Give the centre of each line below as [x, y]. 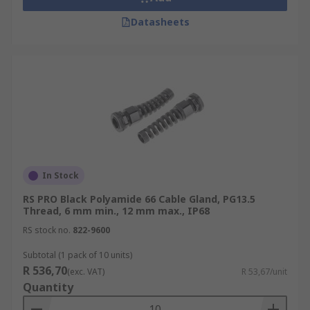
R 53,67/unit [264, 272]
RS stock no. [47, 230]
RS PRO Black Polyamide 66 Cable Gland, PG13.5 [139, 199]
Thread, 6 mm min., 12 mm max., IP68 [116, 211]
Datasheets [160, 22]
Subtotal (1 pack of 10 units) [77, 255]
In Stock [61, 175]
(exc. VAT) [86, 272]
